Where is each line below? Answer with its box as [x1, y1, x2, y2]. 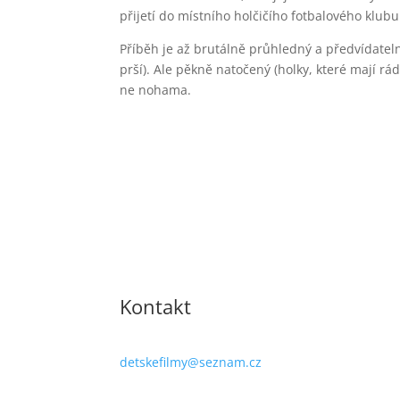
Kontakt [120, 293, 192, 321]
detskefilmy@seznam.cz [120, 353, 262, 371]
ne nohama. [120, 81, 192, 99]
